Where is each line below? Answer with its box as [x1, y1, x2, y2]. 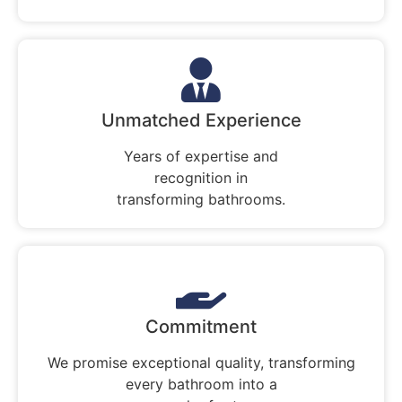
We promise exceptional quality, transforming [47, 353, 355, 371]
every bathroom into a [125, 374, 277, 393]
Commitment [145, 315, 257, 337]
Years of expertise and [124, 146, 278, 165]
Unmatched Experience [100, 109, 301, 131]
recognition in [154, 168, 248, 187]
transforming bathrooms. [117, 189, 285, 208]
